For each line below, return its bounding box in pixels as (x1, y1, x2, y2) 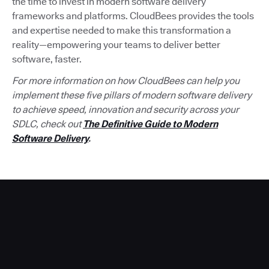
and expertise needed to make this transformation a (12, 25, 231, 37)
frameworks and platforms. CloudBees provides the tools (12, 10, 254, 22)
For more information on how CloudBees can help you (12, 75, 240, 87)
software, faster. (12, 53, 82, 65)
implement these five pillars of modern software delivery (12, 89, 252, 101)
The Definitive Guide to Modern (83, 118, 218, 130)
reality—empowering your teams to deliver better (12, 39, 220, 51)
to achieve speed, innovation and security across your (12, 104, 239, 116)
